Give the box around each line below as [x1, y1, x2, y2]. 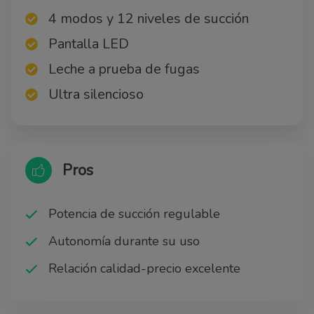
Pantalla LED [48, 34, 129, 54]
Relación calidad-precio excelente [48, 260, 240, 278]
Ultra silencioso [48, 85, 144, 104]
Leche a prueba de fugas [48, 60, 200, 79]
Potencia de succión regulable [48, 205, 220, 223]
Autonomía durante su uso [48, 233, 200, 250]
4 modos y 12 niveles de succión [48, 9, 249, 29]
